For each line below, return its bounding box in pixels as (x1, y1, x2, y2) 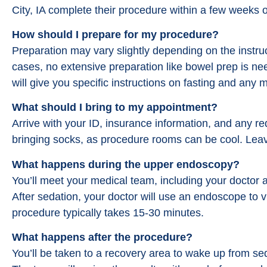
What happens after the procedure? (12, 231, 193, 244)
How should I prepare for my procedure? (12, 29, 219, 41)
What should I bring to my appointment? (12, 101, 218, 114)
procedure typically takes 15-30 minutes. (12, 206, 204, 219)
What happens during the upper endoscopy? (12, 158, 240, 170)
